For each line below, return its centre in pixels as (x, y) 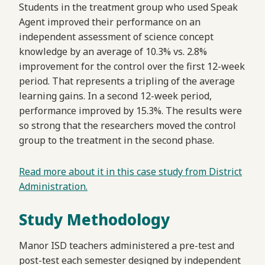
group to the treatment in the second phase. (117, 140)
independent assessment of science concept (116, 37)
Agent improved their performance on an (110, 22)
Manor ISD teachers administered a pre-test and (127, 246)
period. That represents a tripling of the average (127, 81)
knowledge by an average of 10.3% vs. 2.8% (113, 52)
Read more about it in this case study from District (130, 172)
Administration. (53, 187)
